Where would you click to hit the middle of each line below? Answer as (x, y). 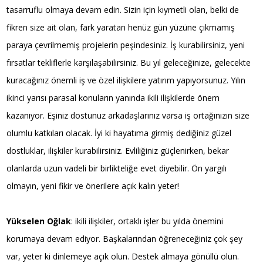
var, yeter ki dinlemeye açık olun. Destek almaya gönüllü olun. (123, 256)
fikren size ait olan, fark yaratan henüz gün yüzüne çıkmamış (121, 27)
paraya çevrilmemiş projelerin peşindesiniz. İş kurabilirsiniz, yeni (126, 45)
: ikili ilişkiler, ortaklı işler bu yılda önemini (147, 221)
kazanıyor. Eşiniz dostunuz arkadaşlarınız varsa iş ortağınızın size (128, 115)
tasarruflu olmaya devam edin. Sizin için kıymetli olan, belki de (123, 9)
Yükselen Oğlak (39, 221)
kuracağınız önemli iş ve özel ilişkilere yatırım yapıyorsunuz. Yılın (126, 80)
